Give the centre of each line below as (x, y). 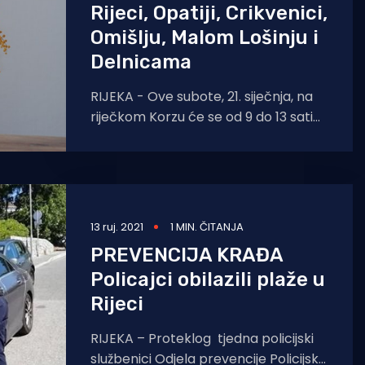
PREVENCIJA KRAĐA (187, 255)
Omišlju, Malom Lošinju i (204, 37)
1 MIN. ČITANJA (207, 227)
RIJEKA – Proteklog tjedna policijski (202, 339)
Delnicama (141, 62)
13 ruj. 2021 (117, 227)
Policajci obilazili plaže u (208, 279)
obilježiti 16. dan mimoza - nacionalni (205, 137)
